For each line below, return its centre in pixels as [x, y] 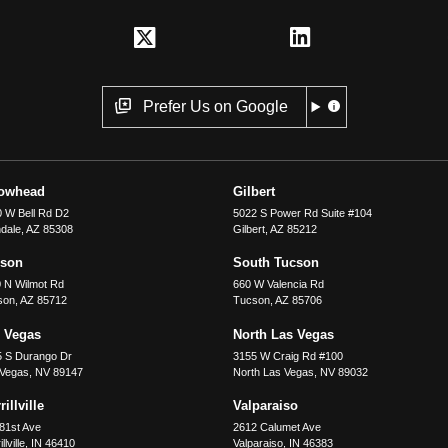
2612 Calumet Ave [276, 426]
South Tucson [275, 263]
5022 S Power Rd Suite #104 [302, 212]
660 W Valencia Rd [278, 284]
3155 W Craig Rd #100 [287, 355]
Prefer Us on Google [215, 107]
